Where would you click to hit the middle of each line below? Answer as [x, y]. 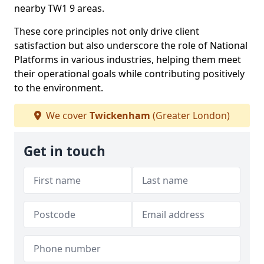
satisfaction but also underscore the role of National [131, 45]
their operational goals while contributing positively [129, 74]
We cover [67, 115]
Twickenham [120, 115]
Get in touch [65, 151]
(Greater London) [190, 115]
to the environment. [59, 88]
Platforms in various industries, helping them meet [128, 60]
